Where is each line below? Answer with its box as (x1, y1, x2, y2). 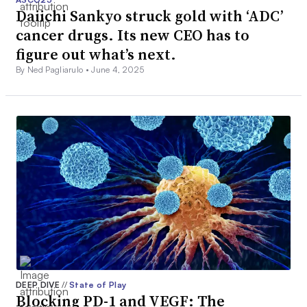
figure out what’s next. (16, 44, 176, 65)
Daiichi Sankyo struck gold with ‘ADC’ (16, 5, 284, 27)
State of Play (69, 280, 127, 291)
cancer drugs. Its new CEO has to (16, 25, 249, 46)
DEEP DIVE (16, 280, 62, 291)
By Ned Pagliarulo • (16, 64, 92, 75)
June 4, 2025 (91, 64, 145, 75)
